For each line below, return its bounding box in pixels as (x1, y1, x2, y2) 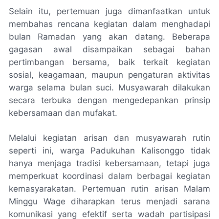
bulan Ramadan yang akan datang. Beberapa (9, 31, 210, 42)
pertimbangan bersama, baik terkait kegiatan (9, 57, 210, 67)
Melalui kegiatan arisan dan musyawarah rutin (9, 132, 210, 143)
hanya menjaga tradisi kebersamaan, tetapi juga (9, 158, 210, 168)
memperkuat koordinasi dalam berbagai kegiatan (9, 171, 210, 181)
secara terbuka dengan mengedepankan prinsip (9, 95, 210, 105)
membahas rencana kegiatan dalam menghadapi (9, 19, 210, 29)
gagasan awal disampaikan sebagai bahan (9, 44, 210, 54)
